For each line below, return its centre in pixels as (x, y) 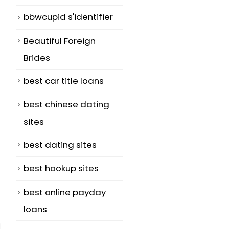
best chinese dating (66, 105)
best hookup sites (61, 168)
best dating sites (60, 144)
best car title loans (64, 81)
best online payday (65, 192)
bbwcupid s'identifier (68, 17)
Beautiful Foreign (60, 41)
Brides (37, 58)
